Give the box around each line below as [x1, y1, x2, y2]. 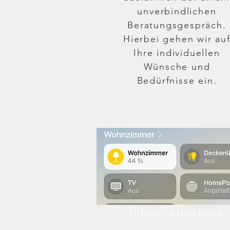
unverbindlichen [137, 6, 217, 17]
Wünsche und [143, 61, 210, 72]
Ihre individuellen [133, 47, 220, 59]
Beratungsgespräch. [127, 20, 226, 31]
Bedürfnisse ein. [137, 75, 217, 86]
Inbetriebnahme [129, 206, 224, 220]
